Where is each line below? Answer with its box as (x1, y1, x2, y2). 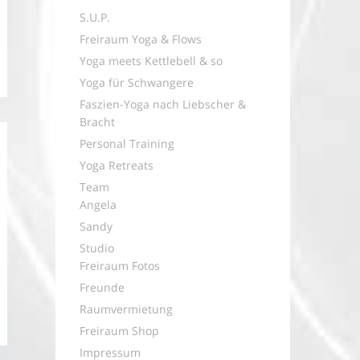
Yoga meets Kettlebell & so (79, 53, 223, 68)
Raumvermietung (79, 301, 173, 317)
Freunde (79, 280, 125, 295)
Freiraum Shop (79, 323, 159, 338)
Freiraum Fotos (79, 258, 160, 273)
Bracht (79, 114, 115, 129)
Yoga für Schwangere (79, 75, 194, 90)
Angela (79, 197, 117, 212)
